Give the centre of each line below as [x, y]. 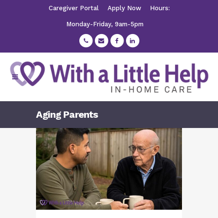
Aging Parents [67, 114]
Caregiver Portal [73, 8]
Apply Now [124, 8]
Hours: [160, 8]
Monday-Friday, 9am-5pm [105, 24]
